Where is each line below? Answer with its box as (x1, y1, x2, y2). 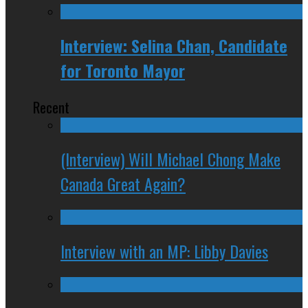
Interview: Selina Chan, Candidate (60, 33, 287, 58)
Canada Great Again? (60, 171, 186, 197)
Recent (33, 96, 69, 118)
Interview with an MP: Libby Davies (60, 238, 268, 263)
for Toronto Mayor (60, 58, 185, 83)
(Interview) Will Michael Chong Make (60, 146, 280, 172)
